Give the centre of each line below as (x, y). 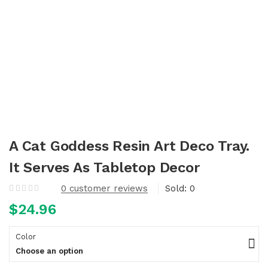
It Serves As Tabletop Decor (104, 167)
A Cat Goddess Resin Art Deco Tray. (130, 146)
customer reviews (107, 188)
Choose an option (49, 251)
